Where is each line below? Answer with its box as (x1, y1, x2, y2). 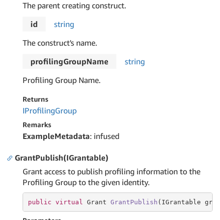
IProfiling (23, 106, 55, 115)
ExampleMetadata (23, 131, 90, 141)
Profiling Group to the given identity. (23, 177, 150, 187)
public (27, 198, 52, 206)
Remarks (23, 120, 51, 129)
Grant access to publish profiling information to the (23, 166, 200, 176)
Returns (23, 95, 48, 103)
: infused (90, 131, 119, 141)
